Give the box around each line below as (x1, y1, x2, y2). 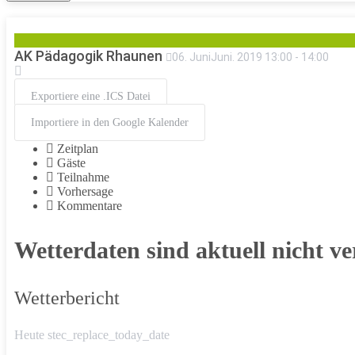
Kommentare (57, 199, 122, 213)
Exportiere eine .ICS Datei (31, 90, 151, 103)
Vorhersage (57, 185, 113, 199)
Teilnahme (57, 170, 109, 185)
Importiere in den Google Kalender (31, 116, 189, 129)
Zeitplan (57, 142, 98, 156)
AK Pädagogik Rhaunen (14, 48, 162, 65)
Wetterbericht (14, 288, 120, 309)
